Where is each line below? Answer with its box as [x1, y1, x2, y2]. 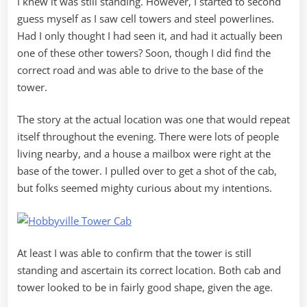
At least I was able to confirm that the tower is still [17, 246, 251, 260]
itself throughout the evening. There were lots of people [17, 130, 279, 144]
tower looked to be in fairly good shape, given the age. [17, 280, 273, 295]
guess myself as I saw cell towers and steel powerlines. [17, 11, 274, 25]
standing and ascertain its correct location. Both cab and [17, 263, 281, 278]
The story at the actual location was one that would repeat [17, 112, 290, 127]
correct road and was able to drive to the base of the [17, 62, 263, 77]
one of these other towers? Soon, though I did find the [17, 45, 271, 60]
